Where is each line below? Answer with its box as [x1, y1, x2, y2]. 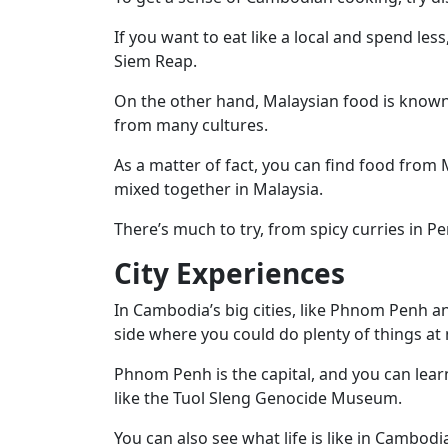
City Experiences [114, 253, 345, 292]
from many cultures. [114, 113, 268, 136]
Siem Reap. [114, 49, 197, 72]
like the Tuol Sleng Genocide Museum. [114, 386, 402, 409]
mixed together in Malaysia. [114, 177, 323, 200]
